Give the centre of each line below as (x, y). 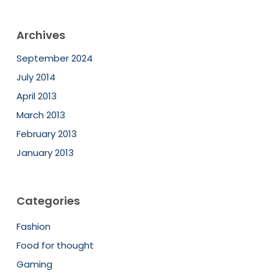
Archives (41, 35)
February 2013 (46, 133)
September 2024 (54, 58)
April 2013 (36, 96)
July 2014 (36, 77)
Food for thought (55, 245)
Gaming (34, 264)
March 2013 (41, 115)
